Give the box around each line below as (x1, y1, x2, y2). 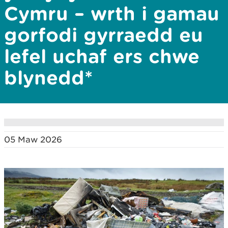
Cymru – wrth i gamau (4, 3, 219, 24)
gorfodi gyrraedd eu (4, 24, 203, 45)
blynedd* (4, 67, 93, 88)
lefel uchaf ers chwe (4, 45, 199, 67)
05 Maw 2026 (4, 134, 62, 145)
